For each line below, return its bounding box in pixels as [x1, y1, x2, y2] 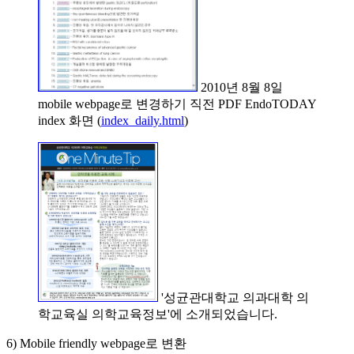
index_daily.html [101, 113, 184, 127]
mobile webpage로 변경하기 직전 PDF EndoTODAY [38, 96, 316, 111]
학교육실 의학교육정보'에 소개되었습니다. [38, 307, 277, 321]
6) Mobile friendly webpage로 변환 [6, 336, 186, 350]
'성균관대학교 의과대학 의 [158, 290, 309, 304]
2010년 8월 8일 [198, 80, 283, 94]
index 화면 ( [38, 113, 101, 127]
